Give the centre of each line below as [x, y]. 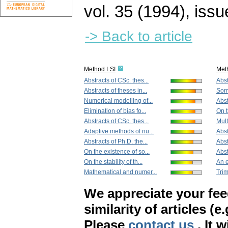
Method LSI [100, 69]
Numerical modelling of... [118, 101]
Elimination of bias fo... [115, 111]
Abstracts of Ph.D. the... [116, 142]
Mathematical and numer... [120, 172]
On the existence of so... [117, 152]
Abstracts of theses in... [116, 91]
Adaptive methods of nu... [119, 132]
